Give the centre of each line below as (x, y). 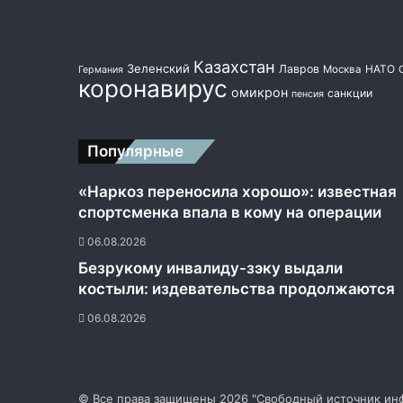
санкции (350, 93)
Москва (342, 69)
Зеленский (158, 68)
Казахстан (234, 66)
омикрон (260, 92)
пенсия (308, 94)
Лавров (299, 68)
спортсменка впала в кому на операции (230, 212)
